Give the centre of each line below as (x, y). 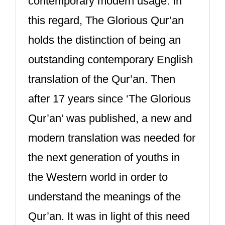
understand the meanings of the (104, 197)
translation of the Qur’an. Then (102, 79)
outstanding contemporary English (110, 60)
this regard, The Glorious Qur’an (106, 20)
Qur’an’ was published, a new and (110, 118)
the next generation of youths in (104, 157)
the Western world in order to (98, 177)
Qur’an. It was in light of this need (109, 216)
